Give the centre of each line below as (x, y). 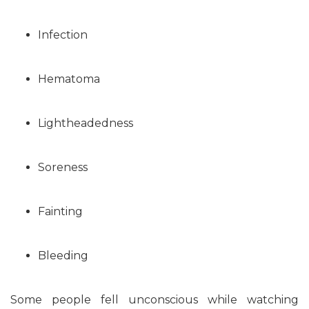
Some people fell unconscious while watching (154, 300)
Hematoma (69, 79)
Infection (63, 35)
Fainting (60, 211)
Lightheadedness (86, 123)
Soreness (63, 167)
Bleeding (63, 256)
